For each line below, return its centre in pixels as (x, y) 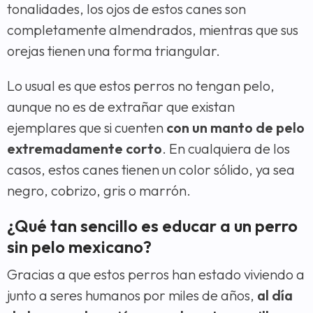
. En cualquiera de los (226, 148)
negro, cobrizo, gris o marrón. (99, 190)
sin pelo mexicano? (79, 246)
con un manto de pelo (235, 127)
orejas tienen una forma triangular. (114, 50)
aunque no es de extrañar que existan (121, 106)
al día (275, 295)
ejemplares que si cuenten (87, 127)
